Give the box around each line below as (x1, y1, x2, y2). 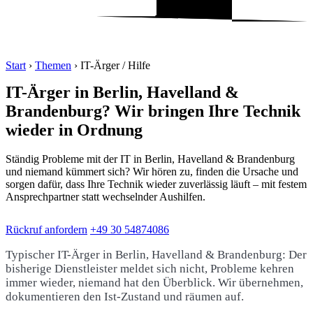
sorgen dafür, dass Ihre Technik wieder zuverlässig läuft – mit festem (6, 178, 307, 191)
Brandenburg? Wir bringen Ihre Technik (6, 102, 300, 120)
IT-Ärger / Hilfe (80, 59, 150, 71)
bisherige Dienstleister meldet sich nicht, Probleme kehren (6, 262, 294, 276)
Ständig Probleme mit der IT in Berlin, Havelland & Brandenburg (6, 153, 295, 166)
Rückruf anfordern (6, 223, 87, 235)
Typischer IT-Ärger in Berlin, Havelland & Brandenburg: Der (6, 248, 307, 262)
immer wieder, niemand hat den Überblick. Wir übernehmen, (6, 276, 303, 290)
